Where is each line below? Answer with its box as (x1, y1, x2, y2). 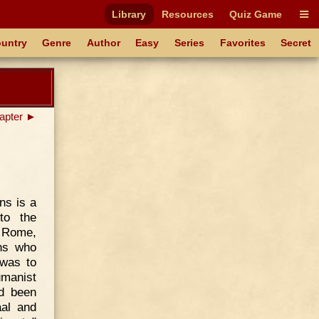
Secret (281, 37, 312, 48)
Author (86, 37, 120, 48)
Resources (162, 9, 214, 20)
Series (174, 37, 205, 48)
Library (112, 9, 147, 20)
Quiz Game (229, 9, 282, 20)
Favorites (219, 37, 266, 48)
